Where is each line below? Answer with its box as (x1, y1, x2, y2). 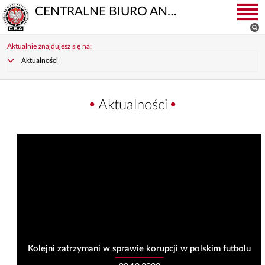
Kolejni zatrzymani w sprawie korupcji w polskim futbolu (28, 244, 251, 254)
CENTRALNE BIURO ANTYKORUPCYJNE (167, 5, 177, 18)
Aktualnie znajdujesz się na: (7, 43, 92, 50)
